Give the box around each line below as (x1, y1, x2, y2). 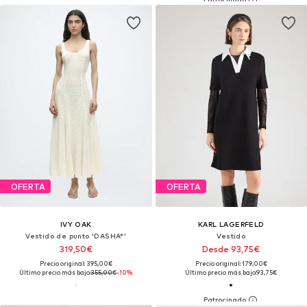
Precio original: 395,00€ (39, 260, 112, 268)
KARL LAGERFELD (197, 220, 265, 229)
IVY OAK (60, 220, 92, 229)
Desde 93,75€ (202, 244, 260, 255)
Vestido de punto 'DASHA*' (25, 232, 127, 241)
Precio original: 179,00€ (195, 260, 267, 268)
